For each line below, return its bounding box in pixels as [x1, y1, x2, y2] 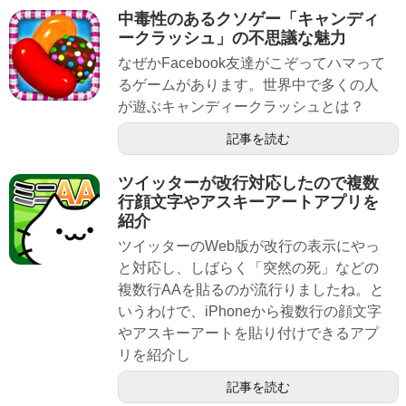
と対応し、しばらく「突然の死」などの [118, 259, 379, 275]
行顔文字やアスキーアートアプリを [118, 192, 379, 211]
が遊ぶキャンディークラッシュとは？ [118, 98, 364, 114]
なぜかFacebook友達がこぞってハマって [118, 54, 385, 71]
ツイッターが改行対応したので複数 [118, 173, 379, 192]
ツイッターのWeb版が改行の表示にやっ [118, 237, 380, 254]
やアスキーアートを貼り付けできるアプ [118, 324, 379, 341]
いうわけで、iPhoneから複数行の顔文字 [118, 303, 382, 319]
